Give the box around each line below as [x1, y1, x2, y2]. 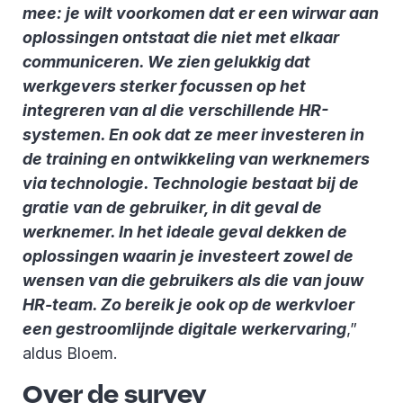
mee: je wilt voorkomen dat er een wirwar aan [22, 3, 379, 22]
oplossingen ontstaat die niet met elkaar [22, 27, 339, 47]
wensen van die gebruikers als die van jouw [22, 270, 363, 290]
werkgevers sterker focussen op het [22, 76, 306, 95]
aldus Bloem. [22, 343, 118, 363]
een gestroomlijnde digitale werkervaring [22, 318, 346, 338]
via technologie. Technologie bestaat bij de [22, 173, 359, 193]
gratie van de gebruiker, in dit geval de [22, 197, 322, 217]
